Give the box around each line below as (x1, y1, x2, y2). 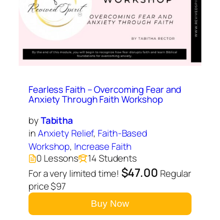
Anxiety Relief (37, 126, 94, 139)
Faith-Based (98, 126, 148, 139)
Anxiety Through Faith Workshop (28, 93, 163, 106)
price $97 (28, 180, 66, 193)
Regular (160, 167, 192, 180)
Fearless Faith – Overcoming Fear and (28, 83, 182, 96)
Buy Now (91, 198, 129, 209)
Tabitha (40, 113, 74, 127)
